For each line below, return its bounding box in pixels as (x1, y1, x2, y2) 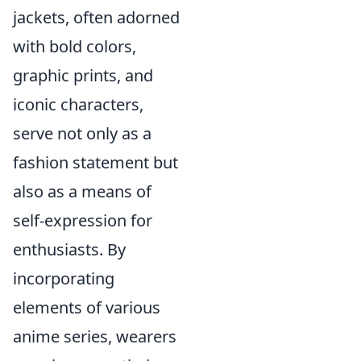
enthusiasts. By (13, 239, 126, 260)
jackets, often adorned (13, 6, 180, 28)
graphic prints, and (13, 64, 153, 86)
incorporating (13, 268, 114, 289)
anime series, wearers (13, 326, 176, 347)
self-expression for (13, 210, 152, 231)
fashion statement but (13, 151, 178, 173)
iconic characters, (13, 93, 143, 115)
